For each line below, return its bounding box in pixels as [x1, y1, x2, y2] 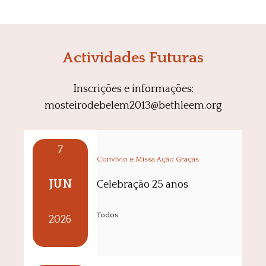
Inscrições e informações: [72, 83, 194, 95]
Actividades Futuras [62, 49, 204, 66]
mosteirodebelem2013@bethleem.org [44, 99, 222, 112]
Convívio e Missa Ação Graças [96, 154, 199, 163]
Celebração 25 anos [96, 179, 188, 191]
